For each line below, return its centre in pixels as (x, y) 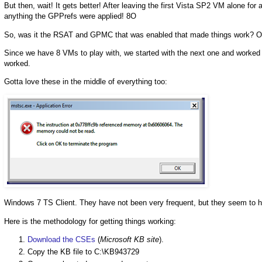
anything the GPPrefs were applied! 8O (70, 16)
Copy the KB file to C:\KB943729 (83, 251)
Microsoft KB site (130, 239)
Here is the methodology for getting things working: (90, 221)
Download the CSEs (61, 239)
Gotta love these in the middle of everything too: (86, 81)
